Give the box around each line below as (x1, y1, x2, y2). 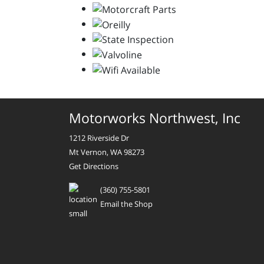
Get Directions (69, 160, 118, 171)
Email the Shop (100, 198, 153, 209)
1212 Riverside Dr (69, 132, 129, 143)
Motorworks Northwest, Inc (69, 108, 240, 127)
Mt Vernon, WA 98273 (69, 146, 144, 157)
